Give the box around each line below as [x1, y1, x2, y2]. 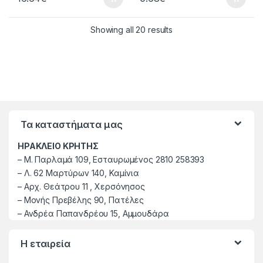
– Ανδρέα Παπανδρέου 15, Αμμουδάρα [18, 208, 169, 218]
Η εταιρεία [21, 237, 70, 249]
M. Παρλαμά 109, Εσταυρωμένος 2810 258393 [23, 154, 205, 164]
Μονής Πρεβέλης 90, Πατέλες [23, 194, 144, 205]
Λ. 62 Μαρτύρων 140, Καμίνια [21, 167, 139, 178]
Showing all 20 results [90, 24, 173, 35]
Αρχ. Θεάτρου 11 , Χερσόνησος [23, 181, 145, 191]
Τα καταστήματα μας [21, 118, 123, 130]
